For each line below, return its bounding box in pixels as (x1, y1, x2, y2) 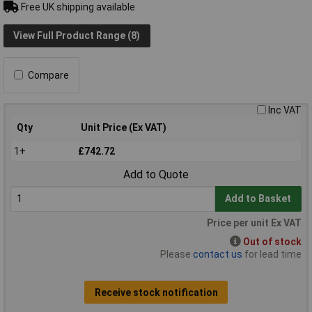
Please (160, 249, 193, 260)
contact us (193, 249, 242, 260)
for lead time (242, 249, 302, 260)
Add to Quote (123, 168, 189, 182)
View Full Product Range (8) (13, 30, 141, 42)
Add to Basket (225, 193, 292, 205)
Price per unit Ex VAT (207, 217, 302, 229)
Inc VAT (268, 104, 302, 116)
